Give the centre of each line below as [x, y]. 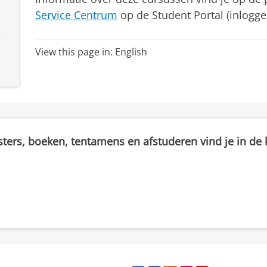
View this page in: [75, 52]
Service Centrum [76, 15]
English [131, 52]
